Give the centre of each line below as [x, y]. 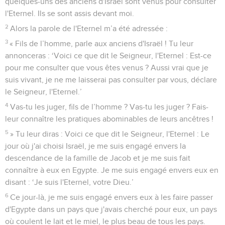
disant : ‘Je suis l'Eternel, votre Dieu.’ [69, 182]
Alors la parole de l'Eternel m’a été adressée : [89, 28]
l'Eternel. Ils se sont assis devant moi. [70, 13]
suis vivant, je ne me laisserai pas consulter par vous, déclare [111, 80]
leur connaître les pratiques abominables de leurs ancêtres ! [109, 119]
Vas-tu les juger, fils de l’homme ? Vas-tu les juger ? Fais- [109, 107]
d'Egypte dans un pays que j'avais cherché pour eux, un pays [111, 209]
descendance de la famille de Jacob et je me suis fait [98, 158]
